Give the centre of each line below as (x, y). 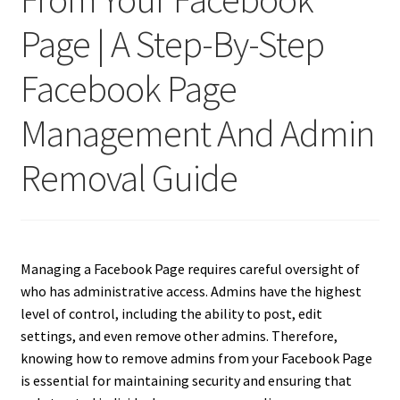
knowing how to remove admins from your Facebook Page (196, 358)
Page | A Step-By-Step (172, 43)
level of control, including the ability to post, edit (171, 314)
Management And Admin (197, 133)
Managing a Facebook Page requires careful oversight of (190, 269)
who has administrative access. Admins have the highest (191, 292)
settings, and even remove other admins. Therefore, (179, 336)
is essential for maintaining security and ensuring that (186, 381)
